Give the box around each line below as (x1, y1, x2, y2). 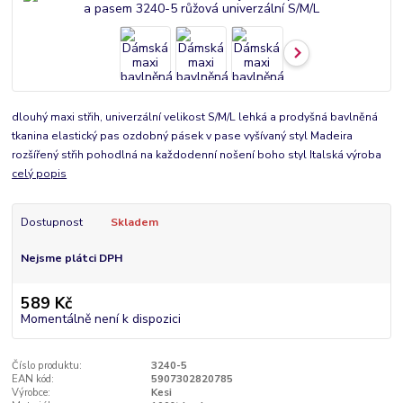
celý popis (12, 166, 67, 181)
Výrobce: (12, 386, 51, 400)
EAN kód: (12, 372, 55, 387)
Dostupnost (20, 214, 83, 229)
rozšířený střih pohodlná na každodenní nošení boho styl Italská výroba (12, 147, 382, 162)
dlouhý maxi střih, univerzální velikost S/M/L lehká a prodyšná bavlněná (12, 109, 379, 124)
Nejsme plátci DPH (20, 250, 122, 265)
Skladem (110, 214, 158, 229)
